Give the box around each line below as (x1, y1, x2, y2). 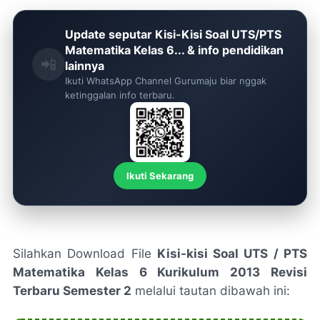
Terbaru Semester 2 (13, 284, 131, 298)
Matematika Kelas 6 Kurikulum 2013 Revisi (13, 265, 307, 279)
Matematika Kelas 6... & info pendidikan (65, 43, 284, 57)
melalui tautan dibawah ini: (131, 284, 290, 298)
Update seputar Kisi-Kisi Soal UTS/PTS (65, 27, 281, 41)
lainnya (65, 59, 104, 73)
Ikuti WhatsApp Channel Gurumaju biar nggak (65, 75, 266, 86)
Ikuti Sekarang (126, 170, 194, 181)
